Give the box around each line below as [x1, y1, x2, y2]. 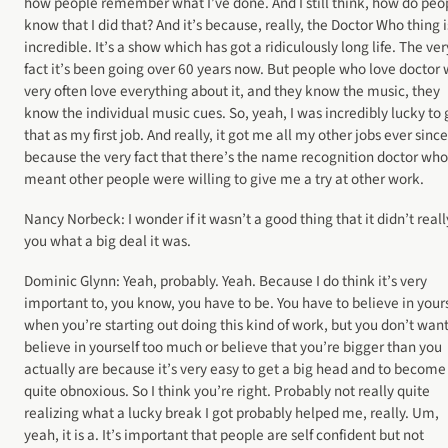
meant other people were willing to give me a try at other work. [24, 167, 424, 190]
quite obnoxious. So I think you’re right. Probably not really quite [24, 380, 430, 403]
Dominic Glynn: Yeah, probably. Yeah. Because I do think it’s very [24, 270, 427, 293]
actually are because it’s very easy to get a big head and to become [24, 358, 446, 381]
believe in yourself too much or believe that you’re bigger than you [24, 336, 442, 359]
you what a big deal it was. [24, 229, 191, 252]
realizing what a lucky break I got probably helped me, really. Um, [24, 402, 439, 425]
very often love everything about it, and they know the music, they [24, 79, 440, 102]
